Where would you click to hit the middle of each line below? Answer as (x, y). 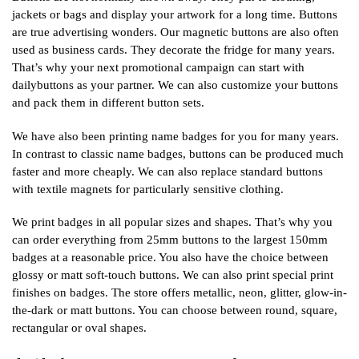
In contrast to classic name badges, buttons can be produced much (178, 153)
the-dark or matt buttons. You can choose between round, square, (175, 310)
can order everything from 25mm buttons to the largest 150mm (170, 239)
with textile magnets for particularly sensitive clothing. (148, 189)
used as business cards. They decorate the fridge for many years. (173, 50)
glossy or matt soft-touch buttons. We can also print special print (173, 274)
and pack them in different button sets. (108, 103)
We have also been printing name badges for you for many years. (175, 136)
